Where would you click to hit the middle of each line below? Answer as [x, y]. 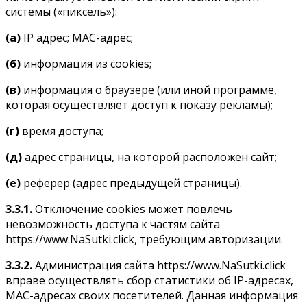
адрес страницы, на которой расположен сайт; [149, 157]
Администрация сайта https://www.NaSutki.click [159, 265]
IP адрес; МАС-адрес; [77, 37]
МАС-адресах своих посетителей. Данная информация [152, 295]
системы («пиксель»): [61, 11]
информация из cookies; [86, 63]
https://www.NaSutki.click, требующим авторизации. [144, 239]
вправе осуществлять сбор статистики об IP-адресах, [149, 280]
